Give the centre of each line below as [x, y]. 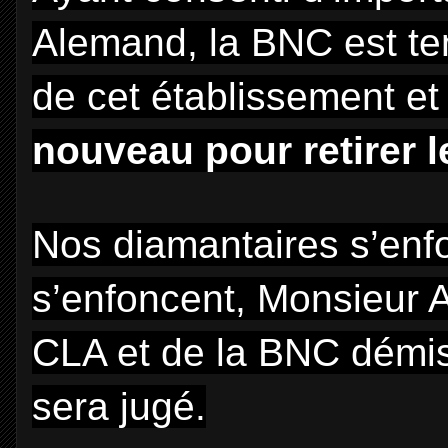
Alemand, [120, 42]
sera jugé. [119, 406]
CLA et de [124, 352]
